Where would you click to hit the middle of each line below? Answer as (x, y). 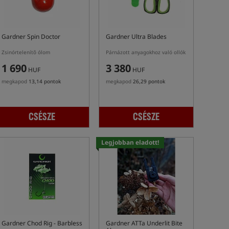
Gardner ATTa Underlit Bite (144, 223)
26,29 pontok (149, 81)
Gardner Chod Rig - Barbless (42, 223)
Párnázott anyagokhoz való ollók (146, 52)
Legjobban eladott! (130, 142)
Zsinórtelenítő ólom (26, 52)
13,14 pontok (45, 81)
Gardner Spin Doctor (31, 37)
